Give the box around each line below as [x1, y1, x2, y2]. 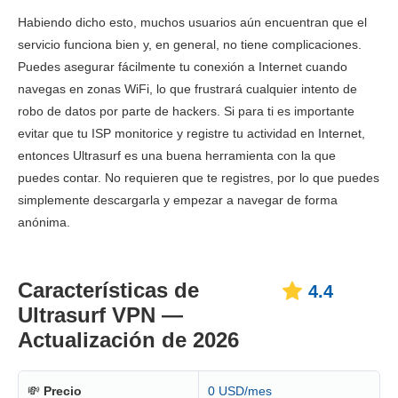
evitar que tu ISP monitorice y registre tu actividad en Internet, [18, 125, 365, 140]
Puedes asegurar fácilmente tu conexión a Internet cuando [18, 59, 347, 74]
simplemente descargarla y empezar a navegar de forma [18, 192, 338, 207]
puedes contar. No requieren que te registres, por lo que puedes [18, 170, 379, 185]
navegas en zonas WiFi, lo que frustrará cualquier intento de [18, 81, 357, 96]
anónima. [18, 214, 70, 229]
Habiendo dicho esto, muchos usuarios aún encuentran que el [18, 14, 367, 29]
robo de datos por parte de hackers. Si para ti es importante [18, 103, 354, 118]
